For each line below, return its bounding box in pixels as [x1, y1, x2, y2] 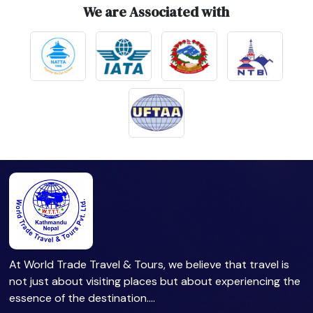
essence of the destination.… [9, 291, 156, 306]
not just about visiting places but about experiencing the [9, 274, 301, 289]
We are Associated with [83, 1, 230, 22]
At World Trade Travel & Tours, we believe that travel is [9, 257, 290, 272]
